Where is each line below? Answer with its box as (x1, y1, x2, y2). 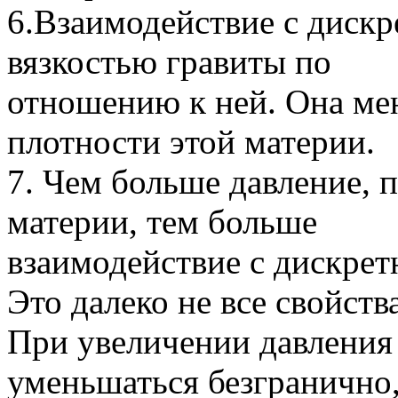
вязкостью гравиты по (7, 42, 331, 81)
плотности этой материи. (7, 122, 375, 161)
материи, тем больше (7, 202, 317, 241)
